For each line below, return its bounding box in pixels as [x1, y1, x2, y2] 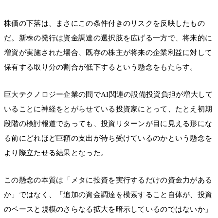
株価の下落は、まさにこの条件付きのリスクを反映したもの [4, 19, 205, 27]
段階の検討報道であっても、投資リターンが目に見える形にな [4, 119, 213, 127]
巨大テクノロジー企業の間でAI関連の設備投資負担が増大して [4, 90, 213, 98]
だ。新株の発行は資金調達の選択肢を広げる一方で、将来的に [4, 34, 213, 42]
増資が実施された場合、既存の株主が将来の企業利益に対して [4, 48, 213, 56]
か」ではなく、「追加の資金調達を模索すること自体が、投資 [4, 191, 213, 199]
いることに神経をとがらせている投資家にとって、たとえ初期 [4, 105, 213, 113]
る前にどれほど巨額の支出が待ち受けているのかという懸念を [4, 134, 213, 142]
